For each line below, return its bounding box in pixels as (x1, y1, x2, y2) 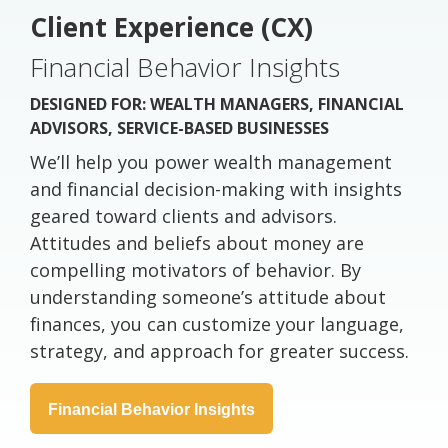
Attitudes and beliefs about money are (30, 231, 364, 256)
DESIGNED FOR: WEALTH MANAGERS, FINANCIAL (30, 93, 404, 116)
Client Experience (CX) (30, 9, 313, 46)
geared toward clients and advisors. (30, 204, 337, 229)
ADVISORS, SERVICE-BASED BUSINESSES (30, 117, 329, 140)
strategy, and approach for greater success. (30, 339, 409, 364)
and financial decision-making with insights (30, 177, 402, 202)
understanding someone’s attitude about (30, 285, 386, 310)
